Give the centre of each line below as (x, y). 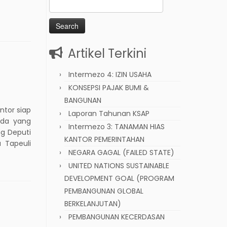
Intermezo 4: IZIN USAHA (110, 74)
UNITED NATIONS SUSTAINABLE (119, 165)
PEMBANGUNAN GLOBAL (104, 191)
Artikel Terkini (107, 53)
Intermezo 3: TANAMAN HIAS (117, 126)
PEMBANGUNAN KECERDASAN (118, 217)
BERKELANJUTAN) (93, 203)
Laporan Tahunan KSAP (109, 113)
